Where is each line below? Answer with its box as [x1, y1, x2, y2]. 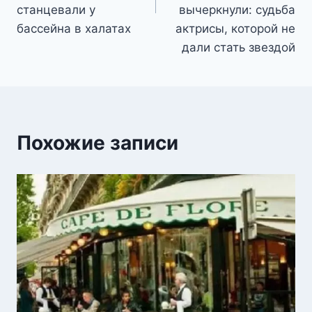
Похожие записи [17, 130, 178, 155]
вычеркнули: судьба [179, 2, 295, 17]
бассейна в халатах [17, 21, 131, 36]
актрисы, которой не [175, 21, 295, 36]
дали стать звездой [182, 40, 295, 54]
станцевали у [17, 2, 95, 17]
